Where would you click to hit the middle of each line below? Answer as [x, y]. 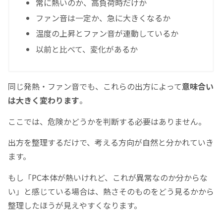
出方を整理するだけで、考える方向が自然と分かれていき [111, 142]
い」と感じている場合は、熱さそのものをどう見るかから [111, 191]
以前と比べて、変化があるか [87, 49]
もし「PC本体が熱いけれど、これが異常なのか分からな [108, 177]
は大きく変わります [44, 100]
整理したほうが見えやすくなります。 [75, 205]
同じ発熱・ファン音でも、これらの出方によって [95, 86]
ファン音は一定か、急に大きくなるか [103, 18]
